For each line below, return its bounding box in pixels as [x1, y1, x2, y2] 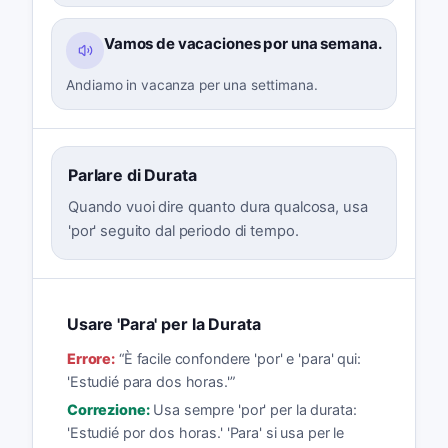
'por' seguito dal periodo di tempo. [67, 221, 299, 240]
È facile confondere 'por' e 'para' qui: [123, 349, 361, 367]
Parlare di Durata [67, 165, 197, 186]
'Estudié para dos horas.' [66, 372, 230, 390]
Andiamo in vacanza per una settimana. [66, 76, 318, 93]
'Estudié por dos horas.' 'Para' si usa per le [66, 424, 345, 442]
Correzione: [66, 401, 150, 419]
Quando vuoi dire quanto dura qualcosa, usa [67, 197, 368, 216]
